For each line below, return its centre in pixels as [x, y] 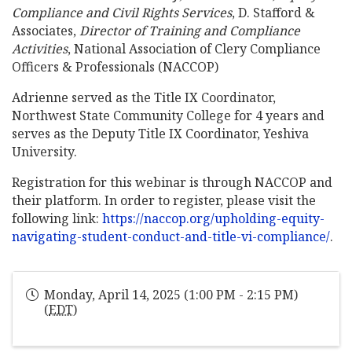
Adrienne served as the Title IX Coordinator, [144, 97]
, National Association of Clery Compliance [194, 48]
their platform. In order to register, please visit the [164, 200]
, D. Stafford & [273, 12]
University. [44, 151]
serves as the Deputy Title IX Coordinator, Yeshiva [160, 133]
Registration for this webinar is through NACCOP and [172, 182]
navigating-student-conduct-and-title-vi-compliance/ [171, 236]
